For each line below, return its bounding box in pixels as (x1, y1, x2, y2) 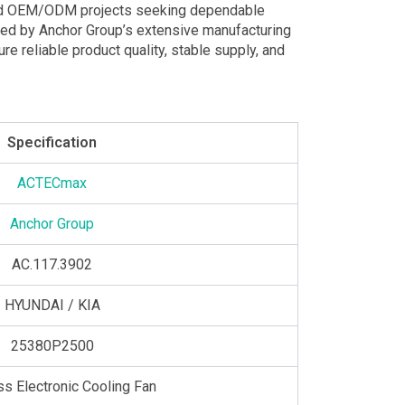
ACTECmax (17, 174, 88, 192)
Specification (7, 133, 98, 151)
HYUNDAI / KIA (4, 296, 100, 314)
